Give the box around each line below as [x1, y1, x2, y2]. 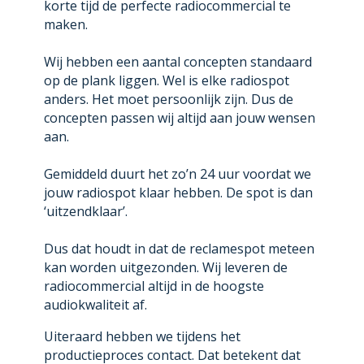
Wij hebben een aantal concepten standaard [43, 53, 312, 71]
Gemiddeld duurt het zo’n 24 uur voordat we [43, 165, 311, 184]
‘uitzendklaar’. [43, 202, 128, 221]
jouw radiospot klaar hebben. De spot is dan [43, 184, 313, 202]
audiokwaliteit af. [43, 296, 147, 314]
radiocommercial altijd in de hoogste [43, 277, 264, 296]
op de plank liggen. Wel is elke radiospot [43, 71, 289, 90]
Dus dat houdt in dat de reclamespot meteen [43, 240, 314, 258]
